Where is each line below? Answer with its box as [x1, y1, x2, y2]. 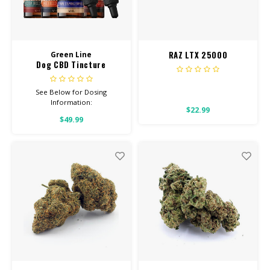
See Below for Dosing [36, 87, 107, 97]
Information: [50, 98, 92, 107]
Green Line [51, 49, 92, 59]
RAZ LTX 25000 [168, 48, 228, 61]
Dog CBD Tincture [36, 58, 106, 71]
